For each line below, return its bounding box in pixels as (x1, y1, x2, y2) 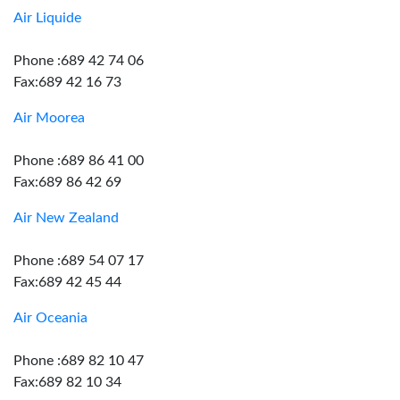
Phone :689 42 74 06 (13, 54, 144, 68)
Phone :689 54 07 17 (13, 254, 144, 268)
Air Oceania (13, 311, 87, 325)
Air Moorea (13, 111, 85, 125)
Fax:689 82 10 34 (13, 375, 121, 389)
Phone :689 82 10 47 (13, 354, 144, 368)
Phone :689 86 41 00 (13, 154, 144, 168)
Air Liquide (13, 11, 81, 25)
